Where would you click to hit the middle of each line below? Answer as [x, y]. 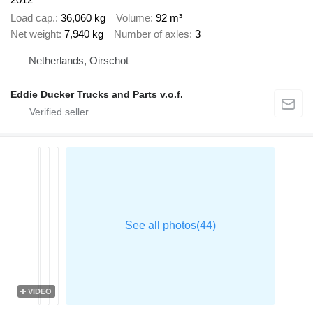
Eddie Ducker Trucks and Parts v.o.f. [97, 94]
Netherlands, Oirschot [79, 60]
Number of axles [152, 34]
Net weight [35, 34]
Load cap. [33, 18]
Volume [133, 18]
